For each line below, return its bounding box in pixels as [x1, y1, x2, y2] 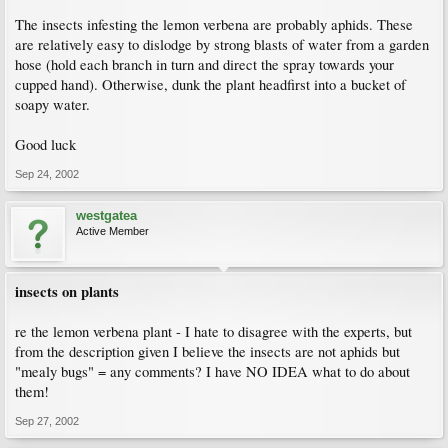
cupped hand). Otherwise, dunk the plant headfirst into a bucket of [15, 75, 406, 94]
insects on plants [15, 281, 119, 302]
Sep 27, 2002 [15, 415, 79, 427]
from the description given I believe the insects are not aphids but [15, 342, 400, 361]
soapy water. [15, 95, 90, 114]
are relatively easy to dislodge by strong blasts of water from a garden [15, 35, 429, 54]
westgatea [76, 208, 137, 223]
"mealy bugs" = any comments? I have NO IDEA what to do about [15, 362, 410, 381]
